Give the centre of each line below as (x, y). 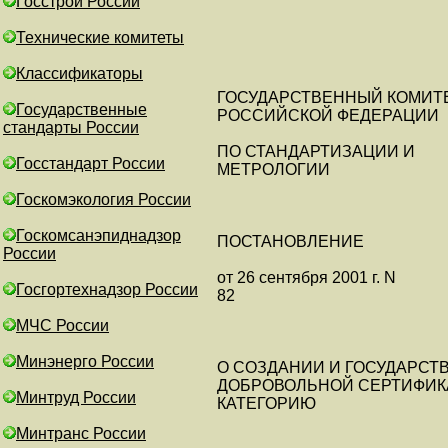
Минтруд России (76, 397)
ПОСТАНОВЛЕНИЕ (290, 241)
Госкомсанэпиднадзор (98, 235)
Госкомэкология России (103, 199)
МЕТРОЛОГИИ (273, 169)
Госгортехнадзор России (107, 289)
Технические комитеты (100, 37)
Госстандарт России (90, 163)
